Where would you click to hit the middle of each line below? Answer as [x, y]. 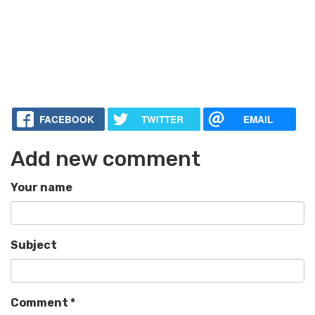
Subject [34, 245]
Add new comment [105, 159]
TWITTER [162, 120]
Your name [41, 188]
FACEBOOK [66, 120]
